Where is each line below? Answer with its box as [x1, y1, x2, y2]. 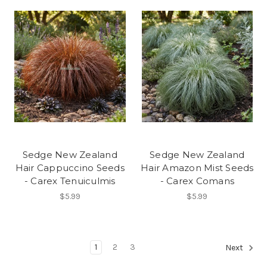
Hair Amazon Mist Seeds [141, 162, 254, 173]
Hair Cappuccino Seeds [15, 162, 125, 173]
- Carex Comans [160, 175, 234, 187]
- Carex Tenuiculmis [24, 175, 116, 187]
